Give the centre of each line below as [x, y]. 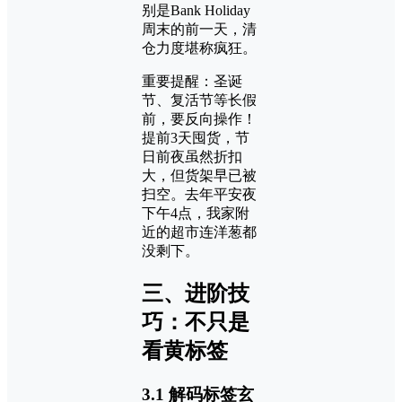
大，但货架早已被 [199, 175]
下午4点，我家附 [196, 213]
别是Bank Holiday [196, 10]
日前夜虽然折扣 [192, 156]
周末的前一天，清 [199, 29]
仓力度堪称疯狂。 [199, 48]
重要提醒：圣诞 [192, 81]
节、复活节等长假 [199, 100]
